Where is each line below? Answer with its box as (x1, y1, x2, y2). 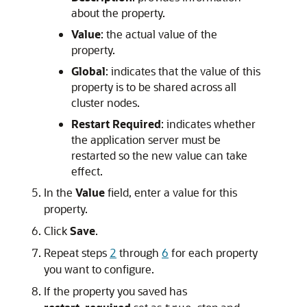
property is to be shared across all (71, 79, 236, 95)
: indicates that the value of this (106, 64, 260, 79)
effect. (71, 164, 103, 179)
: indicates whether (161, 116, 256, 132)
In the (44, 185, 75, 200)
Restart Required (71, 116, 161, 132)
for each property (169, 245, 258, 260)
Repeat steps (44, 245, 110, 260)
